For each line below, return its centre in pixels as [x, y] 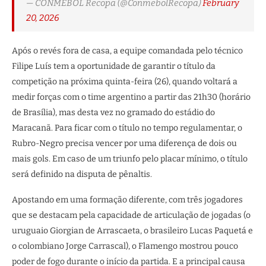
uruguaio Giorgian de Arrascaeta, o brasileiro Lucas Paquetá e [132, 231]
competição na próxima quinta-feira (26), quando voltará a [125, 82]
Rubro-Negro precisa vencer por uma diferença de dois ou [124, 144]
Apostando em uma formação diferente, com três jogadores [127, 200]
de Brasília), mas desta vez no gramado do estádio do [113, 113]
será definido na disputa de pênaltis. [82, 175]
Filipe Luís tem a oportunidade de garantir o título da [114, 66]
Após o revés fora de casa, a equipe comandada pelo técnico [127, 51]
